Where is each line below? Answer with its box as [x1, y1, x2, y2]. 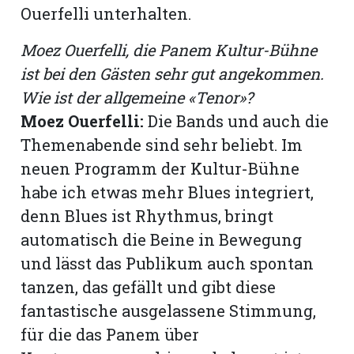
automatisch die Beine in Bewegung [21, 228, 303, 250]
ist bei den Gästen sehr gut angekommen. [21, 62, 325, 84]
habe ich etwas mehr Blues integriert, [21, 181, 314, 202]
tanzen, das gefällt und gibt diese [21, 276, 277, 297]
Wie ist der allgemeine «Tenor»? [21, 86, 254, 107]
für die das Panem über [21, 323, 200, 345]
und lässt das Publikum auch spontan [21, 252, 314, 273]
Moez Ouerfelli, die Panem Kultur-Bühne [21, 39, 318, 60]
